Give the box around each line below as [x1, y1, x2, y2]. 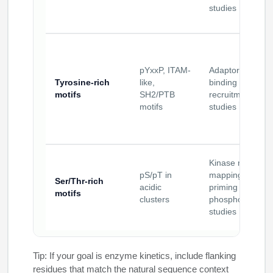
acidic [140, 183, 161, 193]
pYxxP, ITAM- [140, 66, 191, 76]
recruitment [209, 90, 253, 100]
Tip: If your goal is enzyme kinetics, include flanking [33, 250, 236, 261]
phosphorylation [209, 195, 271, 205]
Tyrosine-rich [55, 78, 110, 88]
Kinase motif [209, 158, 257, 168]
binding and [209, 78, 254, 88]
